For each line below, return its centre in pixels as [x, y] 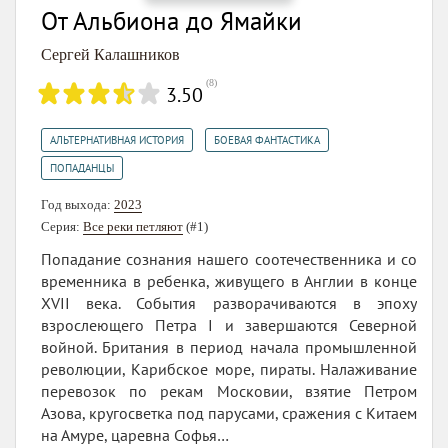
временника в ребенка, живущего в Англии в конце [229, 280]
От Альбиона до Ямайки [171, 20]
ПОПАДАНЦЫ [82, 167]
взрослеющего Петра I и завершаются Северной [229, 324]
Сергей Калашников [110, 54]
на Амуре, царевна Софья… [135, 434]
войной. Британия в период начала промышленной [229, 346]
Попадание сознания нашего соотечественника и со [229, 258]
